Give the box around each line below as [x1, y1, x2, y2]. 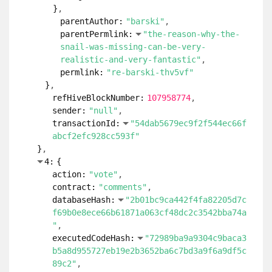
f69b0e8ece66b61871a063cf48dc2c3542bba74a [52, 208, 246, 217]
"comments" [98, 182, 147, 192]
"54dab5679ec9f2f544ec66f [130, 118, 246, 128]
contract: [52, 182, 96, 192]
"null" [89, 106, 118, 115]
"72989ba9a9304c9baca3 [144, 233, 246, 243]
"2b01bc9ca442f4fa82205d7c [125, 195, 246, 205]
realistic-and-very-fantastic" [60, 55, 201, 64]
